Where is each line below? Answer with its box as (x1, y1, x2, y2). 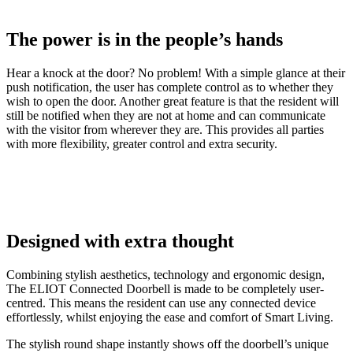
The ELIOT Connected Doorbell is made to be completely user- (6, 282, 324, 296)
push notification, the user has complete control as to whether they (6, 80, 333, 95)
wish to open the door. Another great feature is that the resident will (6, 95, 339, 109)
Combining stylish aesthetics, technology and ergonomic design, (6, 268, 325, 282)
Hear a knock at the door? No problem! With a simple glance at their (6, 66, 345, 80)
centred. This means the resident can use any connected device (6, 296, 316, 310)
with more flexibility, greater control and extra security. (6, 137, 277, 151)
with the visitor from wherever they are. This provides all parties (6, 123, 324, 137)
